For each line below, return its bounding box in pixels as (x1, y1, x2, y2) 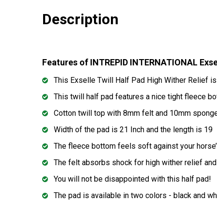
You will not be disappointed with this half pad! (54, 174, 211, 184)
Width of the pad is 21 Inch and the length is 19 (54, 125, 213, 135)
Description (42, 11, 119, 28)
